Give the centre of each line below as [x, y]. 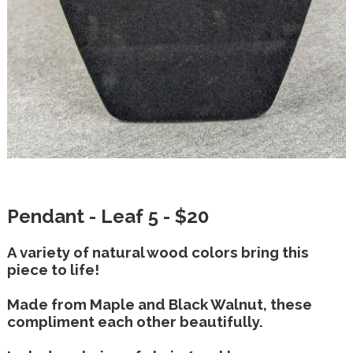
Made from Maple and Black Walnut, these [159, 305]
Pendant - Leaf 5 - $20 [108, 217]
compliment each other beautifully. [135, 322]
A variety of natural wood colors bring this [158, 253]
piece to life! [53, 270]
